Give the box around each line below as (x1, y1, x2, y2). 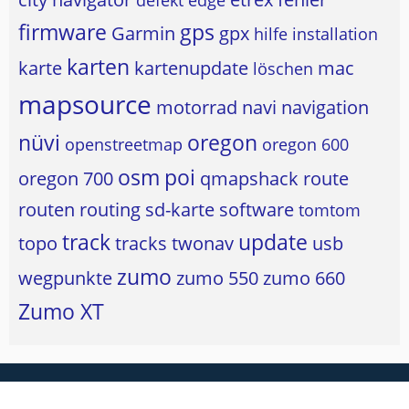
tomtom (299, 199, 361, 222)
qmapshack (200, 166, 299, 192)
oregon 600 (262, 133, 349, 156)
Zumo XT (18, 297, 104, 327)
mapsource (18, 87, 152, 122)
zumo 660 (263, 266, 345, 291)
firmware (18, 17, 107, 47)
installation (292, 23, 378, 46)
